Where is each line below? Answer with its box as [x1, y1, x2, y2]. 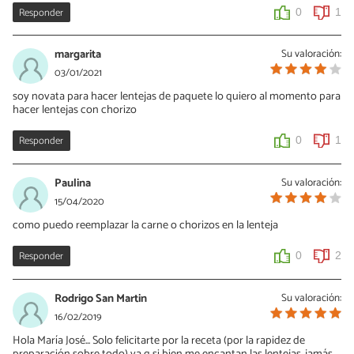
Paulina [55, 174, 91, 194]
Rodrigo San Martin [55, 289, 147, 309]
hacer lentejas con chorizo [13, 100, 137, 120]
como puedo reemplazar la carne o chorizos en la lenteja [13, 216, 278, 235]
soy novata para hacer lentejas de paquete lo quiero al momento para [13, 87, 341, 107]
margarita [55, 45, 101, 65]
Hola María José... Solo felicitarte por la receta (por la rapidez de [13, 331, 305, 351]
